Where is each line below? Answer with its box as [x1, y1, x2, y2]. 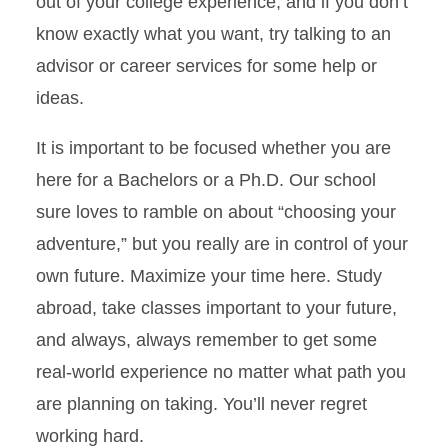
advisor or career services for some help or [36, 55, 377, 76]
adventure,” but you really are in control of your [36, 233, 408, 254]
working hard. [36, 425, 144, 446]
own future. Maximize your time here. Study [36, 265, 382, 286]
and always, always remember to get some [36, 329, 377, 350]
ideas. [36, 87, 84, 108]
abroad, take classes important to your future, [36, 297, 397, 318]
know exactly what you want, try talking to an [36, 23, 391, 44]
